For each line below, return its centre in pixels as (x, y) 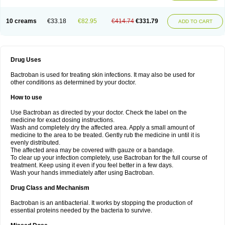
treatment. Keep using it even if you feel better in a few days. (92, 165)
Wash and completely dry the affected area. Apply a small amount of (102, 128)
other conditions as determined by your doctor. (73, 82)
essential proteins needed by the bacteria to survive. (81, 210)
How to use (26, 97)
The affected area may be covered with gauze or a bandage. (92, 150)
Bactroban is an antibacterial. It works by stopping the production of (101, 203)
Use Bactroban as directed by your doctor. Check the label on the (99, 113)
